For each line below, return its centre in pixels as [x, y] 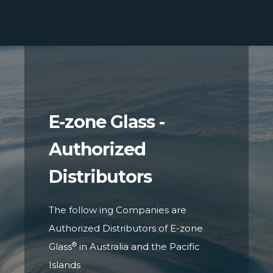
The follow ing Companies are [118, 210]
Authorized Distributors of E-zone [126, 229]
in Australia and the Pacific [138, 247]
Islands [65, 265]
